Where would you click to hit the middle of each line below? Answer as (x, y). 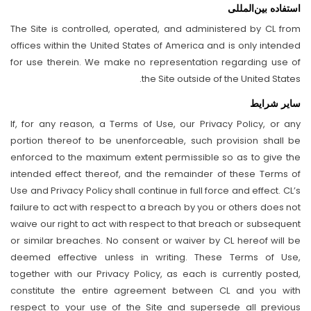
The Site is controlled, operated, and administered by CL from (155, 29)
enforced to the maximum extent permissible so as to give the (155, 157)
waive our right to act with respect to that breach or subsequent (155, 224)
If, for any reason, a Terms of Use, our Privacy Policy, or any (155, 124)
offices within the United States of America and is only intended (155, 45)
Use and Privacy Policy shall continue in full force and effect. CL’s (155, 191)
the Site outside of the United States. (221, 79)
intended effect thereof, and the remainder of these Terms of (155, 174)
